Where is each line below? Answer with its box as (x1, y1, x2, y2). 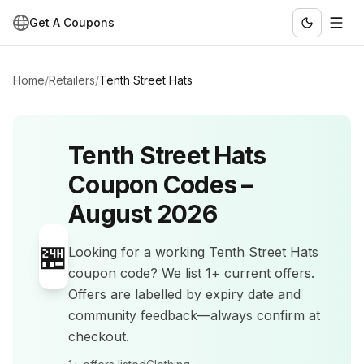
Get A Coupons (29, 15, 115, 29)
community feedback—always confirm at (68, 307, 320, 323)
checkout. (68, 328, 129, 344)
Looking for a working (68, 244, 209, 260)
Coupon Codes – (68, 170, 253, 199)
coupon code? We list (68, 265, 206, 281)
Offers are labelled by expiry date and (68, 286, 301, 302)
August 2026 (68, 199, 217, 228)
